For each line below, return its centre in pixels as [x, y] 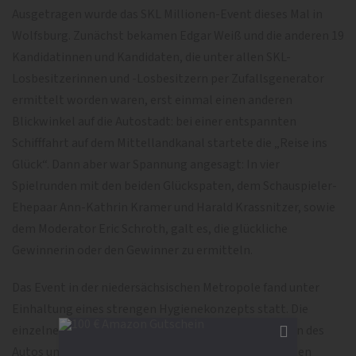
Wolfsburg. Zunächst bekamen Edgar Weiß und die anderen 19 [178, 35]
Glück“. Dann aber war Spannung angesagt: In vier [146, 164]
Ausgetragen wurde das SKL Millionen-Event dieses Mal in [167, 14]
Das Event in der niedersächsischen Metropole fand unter [166, 287]
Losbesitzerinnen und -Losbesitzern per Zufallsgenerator [168, 78]
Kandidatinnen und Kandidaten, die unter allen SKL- [151, 57]
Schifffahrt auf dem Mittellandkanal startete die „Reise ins [170, 143]
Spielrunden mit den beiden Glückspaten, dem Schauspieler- [174, 186]
